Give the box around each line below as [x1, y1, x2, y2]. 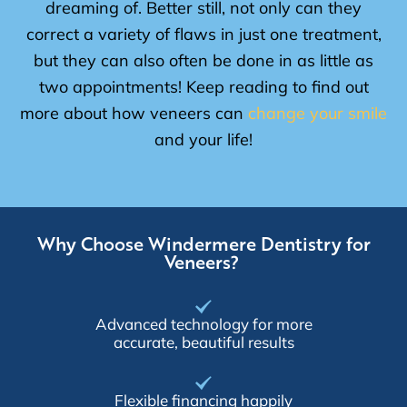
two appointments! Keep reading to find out [38, 74, 369, 97]
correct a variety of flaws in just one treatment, [25, 22, 382, 45]
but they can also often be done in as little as [34, 48, 373, 71]
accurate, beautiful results [113, 331, 294, 352]
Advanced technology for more [94, 313, 313, 334]
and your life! [154, 127, 253, 150]
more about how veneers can [20, 101, 248, 124]
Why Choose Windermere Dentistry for [36, 230, 371, 256]
